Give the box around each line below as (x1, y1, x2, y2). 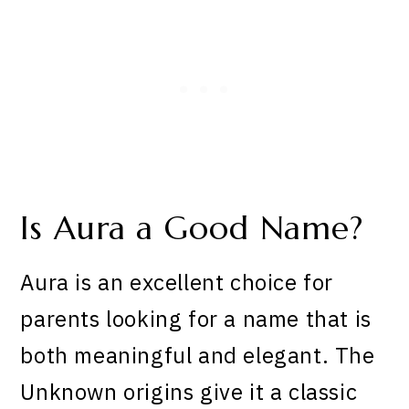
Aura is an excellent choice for (20, 267, 334, 298)
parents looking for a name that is (20, 304, 372, 334)
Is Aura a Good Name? (20, 207, 364, 248)
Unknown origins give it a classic (20, 377, 358, 407)
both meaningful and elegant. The (20, 341, 375, 371)
